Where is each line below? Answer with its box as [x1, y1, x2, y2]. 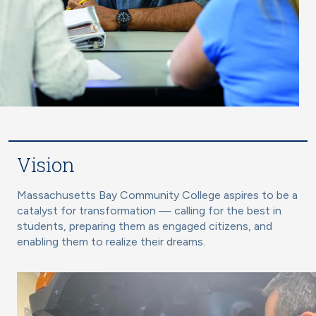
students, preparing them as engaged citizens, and [17, 219, 272, 233]
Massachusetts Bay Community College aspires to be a [17, 188, 298, 202]
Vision [17, 152, 75, 178]
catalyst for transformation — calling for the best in [17, 204, 281, 218]
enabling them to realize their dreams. [17, 235, 205, 249]
